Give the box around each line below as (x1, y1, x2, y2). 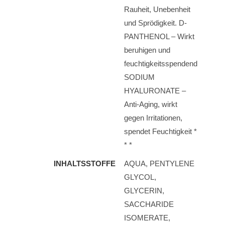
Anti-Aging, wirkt (124, 100, 177, 108)
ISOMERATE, (124, 213, 170, 222)
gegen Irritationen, (124, 114, 182, 122)
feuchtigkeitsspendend (124, 59, 197, 68)
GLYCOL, (124, 173, 156, 181)
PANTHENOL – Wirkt (124, 32, 194, 41)
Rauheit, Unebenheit (124, 5, 190, 14)
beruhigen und (124, 46, 170, 54)
